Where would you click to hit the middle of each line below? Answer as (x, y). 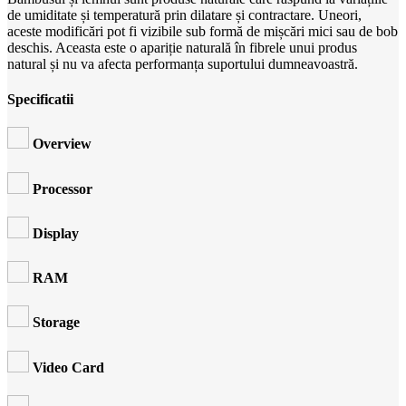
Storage (56, 323)
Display (56, 233)
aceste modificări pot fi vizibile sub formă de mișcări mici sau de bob (203, 31)
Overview (62, 144)
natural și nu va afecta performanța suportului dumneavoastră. (183, 63)
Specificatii (40, 100)
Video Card (68, 367)
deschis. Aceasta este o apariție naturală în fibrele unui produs (182, 47)
